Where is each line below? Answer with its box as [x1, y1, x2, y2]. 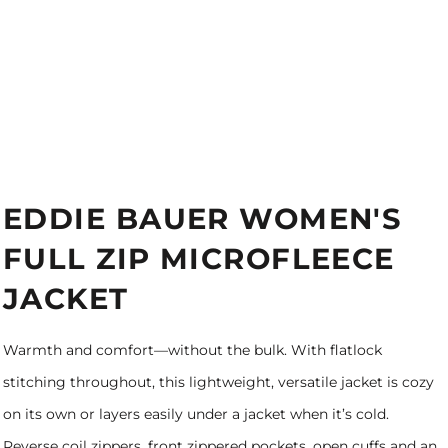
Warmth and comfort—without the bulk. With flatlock [3, 341, 382, 359]
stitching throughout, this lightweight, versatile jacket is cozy [3, 373, 434, 391]
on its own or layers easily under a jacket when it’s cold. [3, 405, 389, 423]
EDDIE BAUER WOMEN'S [3, 201, 403, 236]
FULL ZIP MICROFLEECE [3, 241, 395, 276]
